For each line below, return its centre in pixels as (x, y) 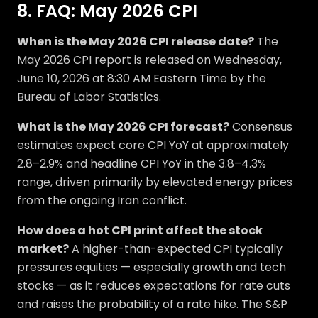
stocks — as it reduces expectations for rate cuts (154, 286)
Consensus (261, 127)
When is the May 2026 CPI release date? (136, 42)
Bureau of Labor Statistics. (89, 97)
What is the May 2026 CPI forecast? (123, 127)
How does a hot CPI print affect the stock (140, 230)
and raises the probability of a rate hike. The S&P (152, 304)
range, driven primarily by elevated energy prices (155, 182)
